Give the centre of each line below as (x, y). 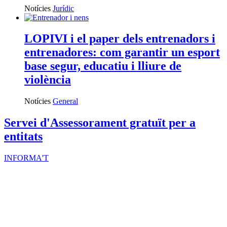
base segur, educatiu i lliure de (103, 66)
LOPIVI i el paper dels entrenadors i (120, 39)
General (65, 101)
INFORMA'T (26, 158)
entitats (23, 137)
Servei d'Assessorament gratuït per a (100, 123)
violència (48, 80)
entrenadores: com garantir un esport (122, 52)
